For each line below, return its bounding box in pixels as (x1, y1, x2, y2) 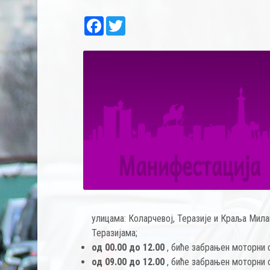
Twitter (125, 15, 154, 27)
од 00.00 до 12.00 (92, 242, 165, 253)
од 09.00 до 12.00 (92, 256, 165, 268)
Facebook (104, 15, 142, 27)
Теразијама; (92, 227, 138, 239)
